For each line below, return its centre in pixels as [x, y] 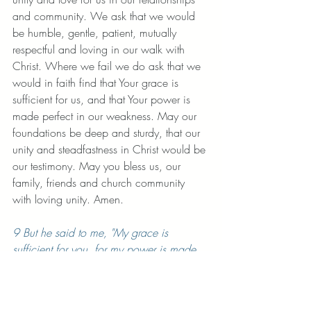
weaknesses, [43, 299]
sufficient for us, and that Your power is [103, 99]
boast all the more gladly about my [94, 283]
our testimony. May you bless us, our [98, 166]
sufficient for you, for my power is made [106, 249]
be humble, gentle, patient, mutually [96, 33]
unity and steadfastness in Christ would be [111, 149]
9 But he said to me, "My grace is [92, 233]
